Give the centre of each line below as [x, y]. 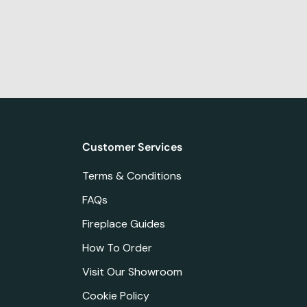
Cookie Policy [115, 295]
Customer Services [132, 147]
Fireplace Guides [123, 223]
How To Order [117, 247]
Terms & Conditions [132, 175]
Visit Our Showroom [132, 271]
